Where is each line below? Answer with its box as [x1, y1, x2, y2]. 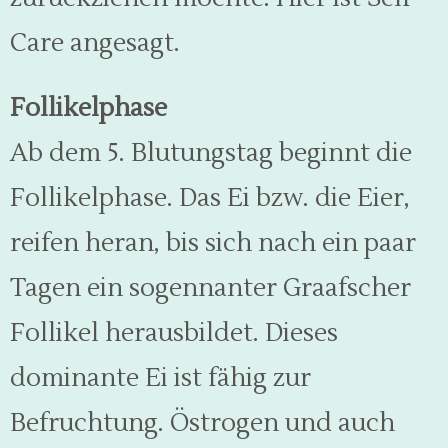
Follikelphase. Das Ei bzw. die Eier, [10, 182, 410, 214]
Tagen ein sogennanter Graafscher [10, 272, 411, 304]
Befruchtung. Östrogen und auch [10, 407, 395, 439]
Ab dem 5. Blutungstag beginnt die [10, 137, 412, 169]
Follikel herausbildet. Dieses [10, 317, 338, 349]
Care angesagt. [10, 27, 180, 59]
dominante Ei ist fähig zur [10, 362, 311, 394]
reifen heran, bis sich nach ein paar [10, 227, 416, 259]
